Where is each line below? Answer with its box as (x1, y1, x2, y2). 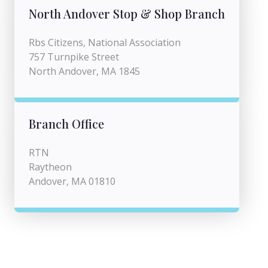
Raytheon (29, 160, 72, 173)
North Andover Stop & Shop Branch (29, 5, 225, 22)
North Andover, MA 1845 (29, 65, 140, 78)
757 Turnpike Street (29, 50, 119, 63)
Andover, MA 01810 (29, 175, 115, 188)
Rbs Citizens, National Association (29, 36, 181, 49)
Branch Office (29, 115, 104, 132)
